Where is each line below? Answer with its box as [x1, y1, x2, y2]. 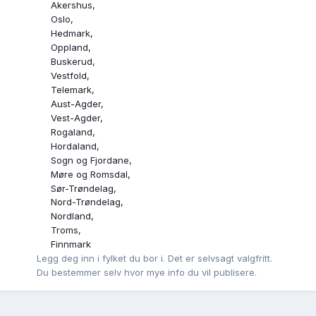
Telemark [51, 83, 92, 95]
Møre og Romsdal [51, 168, 128, 180]
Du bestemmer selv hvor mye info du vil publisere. [37, 267, 257, 279]
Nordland [51, 210, 91, 222]
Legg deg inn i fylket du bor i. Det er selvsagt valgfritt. [37, 253, 272, 265]
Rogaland [51, 126, 92, 138]
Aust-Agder [51, 97, 101, 109]
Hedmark [51, 28, 90, 39]
